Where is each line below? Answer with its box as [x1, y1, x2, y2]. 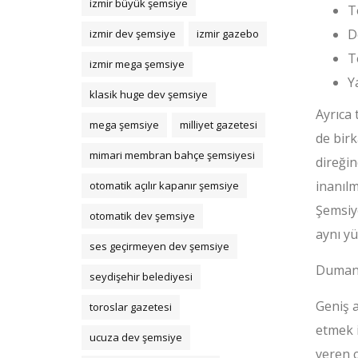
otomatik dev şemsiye [89, 209, 195, 223]
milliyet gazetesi [180, 117, 257, 132]
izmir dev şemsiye [89, 26, 176, 41]
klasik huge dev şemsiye [89, 87, 208, 101]
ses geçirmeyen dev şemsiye [89, 239, 229, 253]
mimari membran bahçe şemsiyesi [89, 148, 255, 162]
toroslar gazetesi [89, 300, 172, 314]
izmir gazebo [197, 26, 259, 41]
